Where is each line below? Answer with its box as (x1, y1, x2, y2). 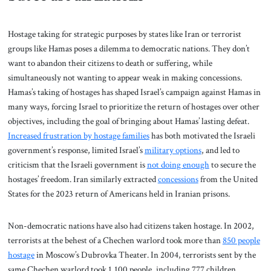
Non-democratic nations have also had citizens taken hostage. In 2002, (7, 220, 254, 232)
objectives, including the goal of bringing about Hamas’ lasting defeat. (7, 114, 249, 127)
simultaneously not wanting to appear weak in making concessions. (7, 71, 242, 83)
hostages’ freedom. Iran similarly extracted (7, 172, 158, 185)
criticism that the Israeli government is (7, 158, 147, 171)
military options (144, 143, 201, 156)
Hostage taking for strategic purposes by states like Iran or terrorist (7, 27, 241, 40)
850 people (222, 234, 260, 247)
